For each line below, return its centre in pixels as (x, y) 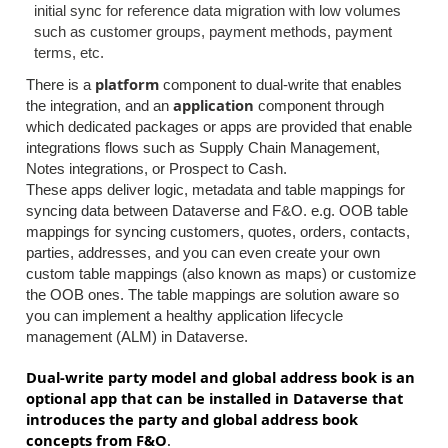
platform (127, 83)
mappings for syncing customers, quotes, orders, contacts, (218, 231)
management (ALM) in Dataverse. (137, 336)
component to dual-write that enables (280, 84)
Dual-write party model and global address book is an (220, 376)
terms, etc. (69, 52)
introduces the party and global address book (192, 418)
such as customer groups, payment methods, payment (213, 31)
